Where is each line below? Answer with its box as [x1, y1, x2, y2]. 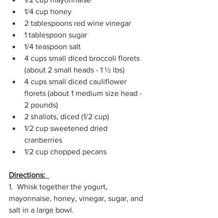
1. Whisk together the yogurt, [9, 182, 109, 191]
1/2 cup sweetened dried [24, 124, 109, 132]
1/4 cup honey [24, 7, 75, 16]
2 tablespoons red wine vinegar [24, 18, 135, 27]
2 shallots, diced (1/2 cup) [24, 112, 113, 121]
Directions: [9, 170, 49, 179]
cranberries [24, 135, 66, 144]
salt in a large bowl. [9, 205, 78, 214]
